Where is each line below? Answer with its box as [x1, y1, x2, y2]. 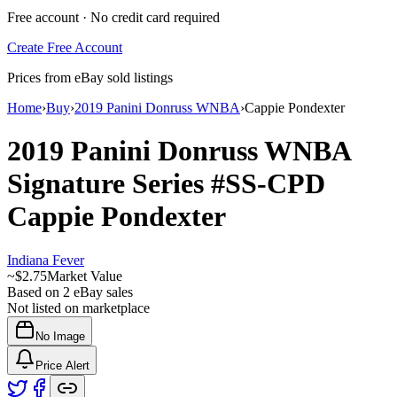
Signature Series [7, 167, 211, 200]
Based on [7, 284, 63, 300]
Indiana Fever [7, 252, 84, 268]
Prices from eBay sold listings [7, 69, 173, 85]
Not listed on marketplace [7, 300, 150, 315]
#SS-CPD [211, 167, 325, 200]
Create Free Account [7, 39, 122, 55]
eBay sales [70, 284, 133, 300]
